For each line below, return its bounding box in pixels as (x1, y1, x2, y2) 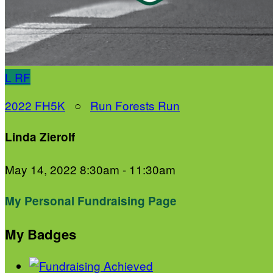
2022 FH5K (5, 97, 65, 113)
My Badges (5, 224, 76, 244)
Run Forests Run (90, 97, 180, 113)
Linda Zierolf (5, 129, 75, 146)
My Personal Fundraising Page (5, 192, 177, 209)
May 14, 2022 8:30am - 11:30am (5, 160, 175, 177)
